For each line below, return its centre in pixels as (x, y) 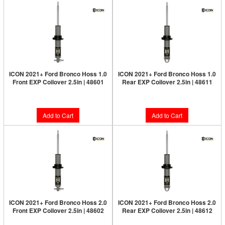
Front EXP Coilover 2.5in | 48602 (58, 210)
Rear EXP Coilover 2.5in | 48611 (167, 82)
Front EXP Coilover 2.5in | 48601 (58, 82)
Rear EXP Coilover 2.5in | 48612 (167, 210)
